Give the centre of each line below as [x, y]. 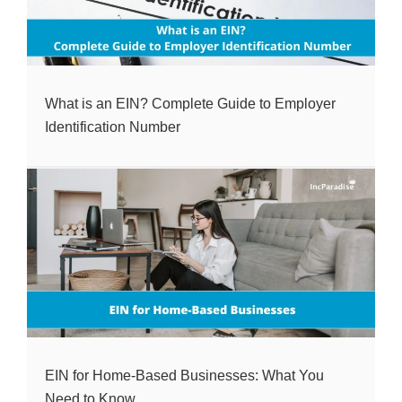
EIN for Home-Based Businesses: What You [184, 376]
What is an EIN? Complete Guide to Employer [190, 104]
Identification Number [113, 127]
